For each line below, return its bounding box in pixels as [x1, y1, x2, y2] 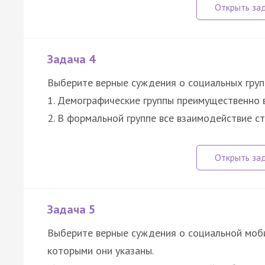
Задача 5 [47, 202, 95, 218]
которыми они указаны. [47, 244, 154, 258]
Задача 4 [47, 51, 95, 67]
